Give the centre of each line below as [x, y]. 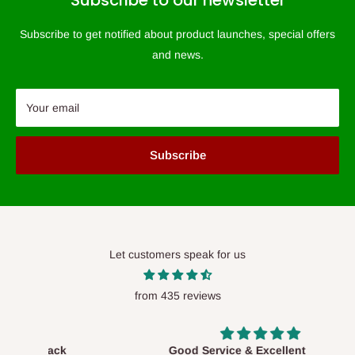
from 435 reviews [177, 296]
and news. [177, 55]
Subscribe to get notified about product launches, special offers [177, 34]
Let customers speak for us [177, 255]
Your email [53, 108]
